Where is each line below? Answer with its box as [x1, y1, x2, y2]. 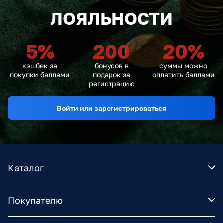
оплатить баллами [152, 70, 215, 79]
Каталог [8, 162, 44, 173]
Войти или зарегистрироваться [57, 103, 166, 112]
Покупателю [8, 194, 63, 206]
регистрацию [88, 79, 135, 88]
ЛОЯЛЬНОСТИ [50, 8, 173, 28]
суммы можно [159, 61, 207, 70]
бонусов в [94, 61, 129, 70]
